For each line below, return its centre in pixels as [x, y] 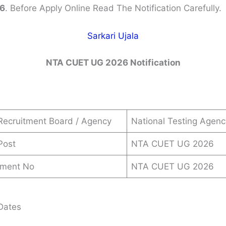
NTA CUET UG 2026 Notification [113, 63]
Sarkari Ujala [113, 36]
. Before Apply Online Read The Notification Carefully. [113, 8]
